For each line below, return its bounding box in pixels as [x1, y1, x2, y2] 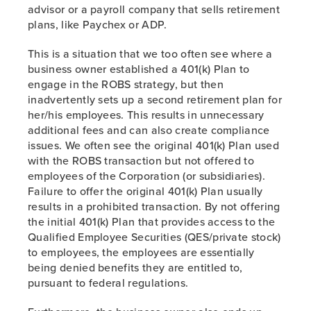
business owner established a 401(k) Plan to [28, 61, 250, 76]
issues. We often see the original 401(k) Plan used [28, 137, 280, 153]
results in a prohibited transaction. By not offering [28, 199, 280, 214]
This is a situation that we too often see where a [28, 46, 273, 61]
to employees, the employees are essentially [28, 244, 255, 260]
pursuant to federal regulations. [28, 275, 189, 290]
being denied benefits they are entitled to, [28, 260, 243, 275]
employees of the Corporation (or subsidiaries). [28, 168, 266, 183]
